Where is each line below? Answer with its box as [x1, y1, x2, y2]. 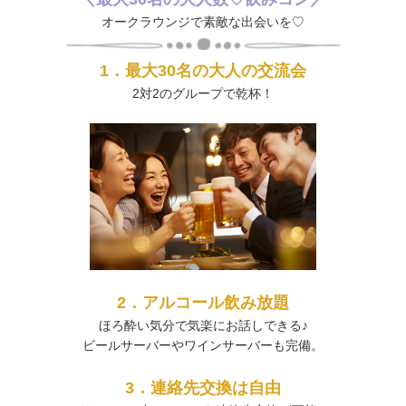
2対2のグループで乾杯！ [132, 86, 274, 101]
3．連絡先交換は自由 [125, 379, 281, 397]
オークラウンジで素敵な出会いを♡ [101, 14, 304, 29]
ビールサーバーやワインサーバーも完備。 [82, 338, 324, 353]
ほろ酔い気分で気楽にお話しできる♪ [98, 318, 308, 333]
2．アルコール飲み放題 [117, 294, 289, 312]
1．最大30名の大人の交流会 [100, 62, 306, 80]
